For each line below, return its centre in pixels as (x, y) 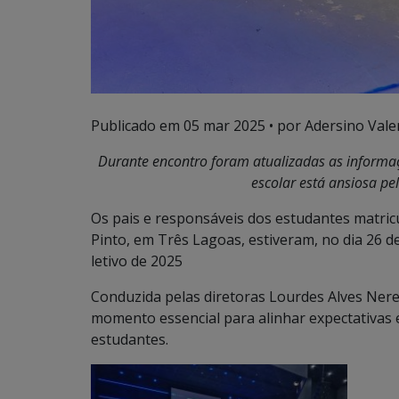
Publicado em (137, 125)
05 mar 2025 (224, 125)
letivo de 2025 (137, 261)
